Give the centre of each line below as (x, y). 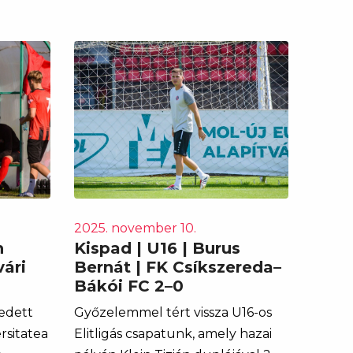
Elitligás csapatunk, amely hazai (173, 333)
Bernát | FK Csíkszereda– (177, 267)
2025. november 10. (135, 228)
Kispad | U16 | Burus (157, 248)
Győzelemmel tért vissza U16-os (173, 312)
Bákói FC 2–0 (128, 286)
